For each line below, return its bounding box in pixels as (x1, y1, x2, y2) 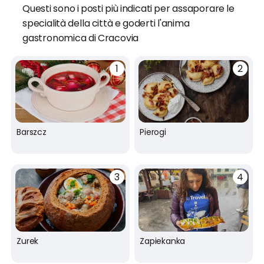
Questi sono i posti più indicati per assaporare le (22, 1, 235, 15)
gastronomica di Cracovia (22, 31, 139, 45)
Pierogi (140, 126, 166, 138)
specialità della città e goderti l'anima (22, 16, 190, 30)
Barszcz (16, 126, 47, 138)
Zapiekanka (140, 235, 186, 247)
